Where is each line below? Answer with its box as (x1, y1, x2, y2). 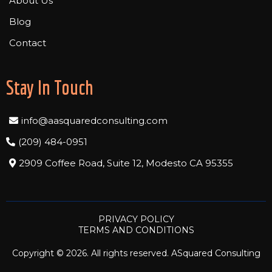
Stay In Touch (6, 76, 93, 100)
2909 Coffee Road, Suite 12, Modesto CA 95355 (19, 157, 233, 169)
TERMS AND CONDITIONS (78, 225, 194, 236)
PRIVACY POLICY (98, 214, 174, 225)
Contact (9, 37, 46, 49)
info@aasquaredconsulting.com (21, 115, 168, 127)
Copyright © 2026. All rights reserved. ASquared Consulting (12, 248, 260, 259)
